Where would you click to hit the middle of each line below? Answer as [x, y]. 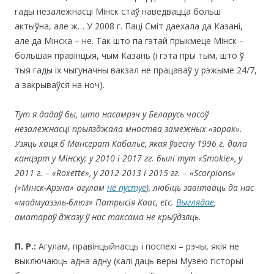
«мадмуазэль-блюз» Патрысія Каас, [87, 202]
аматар [31, 217]
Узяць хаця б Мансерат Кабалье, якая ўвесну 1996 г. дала [131, 143]
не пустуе [127, 187]
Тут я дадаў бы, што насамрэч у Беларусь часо [110, 114]
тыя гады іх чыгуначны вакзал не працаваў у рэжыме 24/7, [136, 70]
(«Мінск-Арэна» [44, 187]
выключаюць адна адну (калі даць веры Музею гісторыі [129, 261]
